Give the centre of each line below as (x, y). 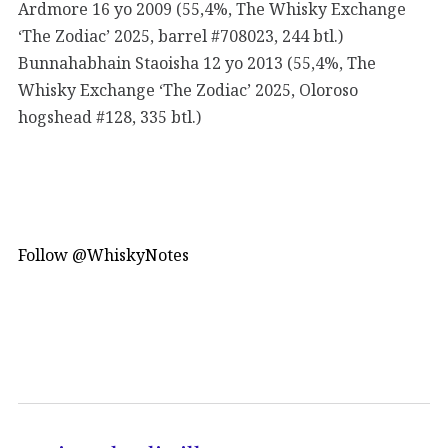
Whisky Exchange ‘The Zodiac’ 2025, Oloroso (188, 89)
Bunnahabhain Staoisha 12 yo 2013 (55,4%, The (197, 62)
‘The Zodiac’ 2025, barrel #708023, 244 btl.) (180, 35)
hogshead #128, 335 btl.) (109, 116)
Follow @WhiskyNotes (103, 255)
